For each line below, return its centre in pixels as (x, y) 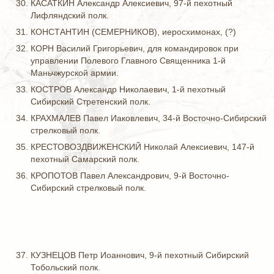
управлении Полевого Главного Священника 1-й (128, 61)
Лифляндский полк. (70, 15)
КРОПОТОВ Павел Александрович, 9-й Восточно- (130, 176)
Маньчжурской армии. (75, 73)
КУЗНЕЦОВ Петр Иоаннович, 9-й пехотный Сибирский (140, 255)
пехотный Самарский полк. (85, 159)
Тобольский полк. (65, 267)
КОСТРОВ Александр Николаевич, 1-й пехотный (128, 89)
